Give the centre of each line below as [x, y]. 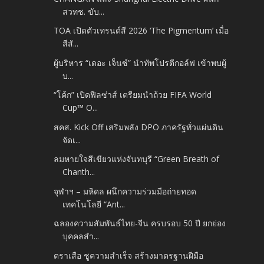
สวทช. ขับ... [84, 11]
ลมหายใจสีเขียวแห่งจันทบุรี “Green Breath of [137, 159]
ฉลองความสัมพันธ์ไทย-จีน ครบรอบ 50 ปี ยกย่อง [140, 223]
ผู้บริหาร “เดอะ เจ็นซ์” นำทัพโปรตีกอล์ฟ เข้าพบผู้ [140, 62]
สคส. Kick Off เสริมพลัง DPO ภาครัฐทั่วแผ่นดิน [139, 127]
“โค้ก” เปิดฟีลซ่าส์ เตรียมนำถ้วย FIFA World [133, 95]
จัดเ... [72, 140]
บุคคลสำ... [81, 236]
